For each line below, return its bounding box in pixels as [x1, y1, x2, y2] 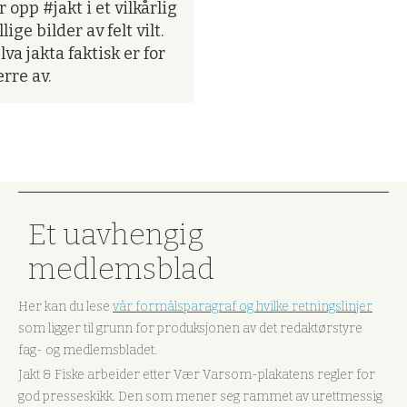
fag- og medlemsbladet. [18, 342, 157, 359]
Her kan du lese [18, 299, 113, 315]
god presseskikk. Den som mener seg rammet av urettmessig [18, 388, 382, 404]
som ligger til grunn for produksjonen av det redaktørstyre [18, 321, 362, 337]
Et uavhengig [28, 216, 204, 253]
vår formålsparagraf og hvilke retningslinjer [113, 299, 372, 315]
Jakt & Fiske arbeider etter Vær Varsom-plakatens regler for [18, 366, 375, 382]
